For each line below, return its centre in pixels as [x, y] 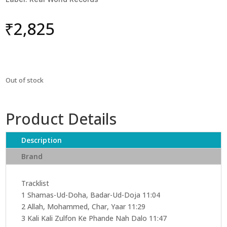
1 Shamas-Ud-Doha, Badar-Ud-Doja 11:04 [91, 195]
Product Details [61, 119]
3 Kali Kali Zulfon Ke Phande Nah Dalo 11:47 [94, 218]
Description [42, 140]
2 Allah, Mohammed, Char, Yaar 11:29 [84, 206]
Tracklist [35, 183]
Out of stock [25, 80]
